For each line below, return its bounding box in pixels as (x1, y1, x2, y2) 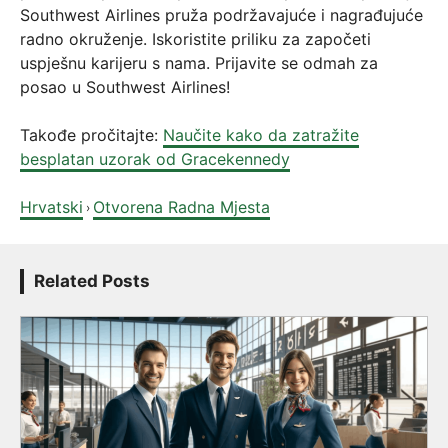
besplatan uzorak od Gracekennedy (20, 149, 290, 170)
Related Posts (34, 271, 150, 292)
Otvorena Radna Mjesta (93, 197, 270, 218)
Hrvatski (20, 197, 83, 218)
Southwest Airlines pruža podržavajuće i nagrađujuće (20, 5, 423, 26)
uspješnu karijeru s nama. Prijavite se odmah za (20, 53, 378, 74)
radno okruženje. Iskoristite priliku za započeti (20, 29, 371, 50)
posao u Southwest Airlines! (20, 77, 230, 98)
